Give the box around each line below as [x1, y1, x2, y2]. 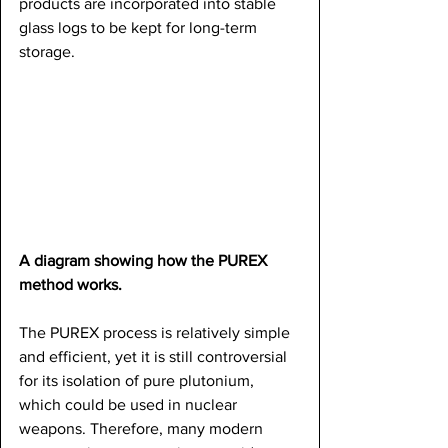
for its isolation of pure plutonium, [19, 371, 258, 389]
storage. [19, 42, 75, 60]
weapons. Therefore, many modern [19, 419, 267, 437]
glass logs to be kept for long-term [19, 18, 261, 36]
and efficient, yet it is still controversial [19, 347, 291, 365]
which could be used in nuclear [19, 395, 241, 413]
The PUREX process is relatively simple [19, 323, 294, 341]
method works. [19, 275, 122, 293]
